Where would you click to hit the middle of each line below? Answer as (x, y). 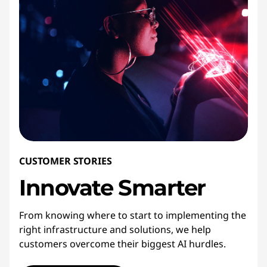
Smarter (162, 187)
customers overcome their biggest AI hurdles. (122, 243)
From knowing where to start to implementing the (133, 215)
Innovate (66, 187)
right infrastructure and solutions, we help (115, 229)
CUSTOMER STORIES (66, 161)
